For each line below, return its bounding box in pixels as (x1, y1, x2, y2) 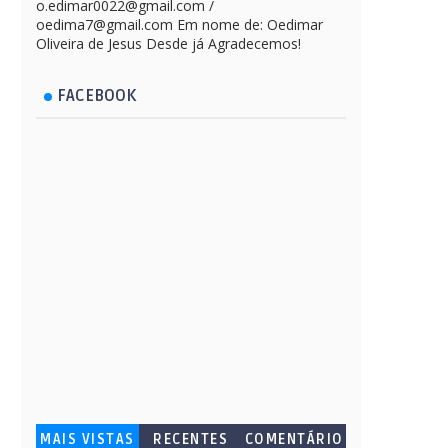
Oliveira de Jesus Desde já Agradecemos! (36, 33, 301, 53)
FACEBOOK (57, 85, 136, 106)
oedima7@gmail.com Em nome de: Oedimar (36, 14, 323, 34)
